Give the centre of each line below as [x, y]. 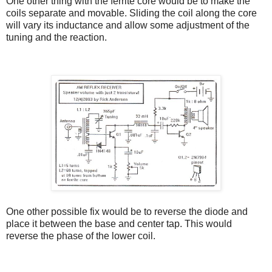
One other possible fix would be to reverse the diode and [127, 212]
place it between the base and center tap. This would [119, 224]
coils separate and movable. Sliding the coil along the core [131, 13]
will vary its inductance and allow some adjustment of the [128, 25]
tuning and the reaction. [56, 38]
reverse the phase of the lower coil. [81, 236]
